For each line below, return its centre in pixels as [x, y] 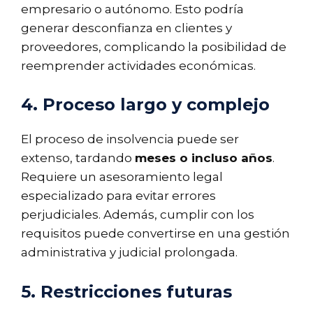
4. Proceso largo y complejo [145, 105]
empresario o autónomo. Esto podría [132, 9]
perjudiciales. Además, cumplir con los [138, 215]
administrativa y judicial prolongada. [129, 253]
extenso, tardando [78, 158]
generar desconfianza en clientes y [126, 28]
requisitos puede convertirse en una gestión [155, 234]
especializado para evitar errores [118, 196]
